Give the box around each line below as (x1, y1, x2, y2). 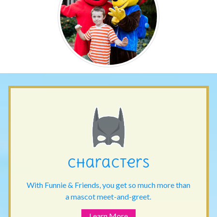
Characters (67, 155, 150, 170)
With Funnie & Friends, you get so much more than (26, 180, 190, 189)
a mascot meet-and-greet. (65, 191, 152, 201)
